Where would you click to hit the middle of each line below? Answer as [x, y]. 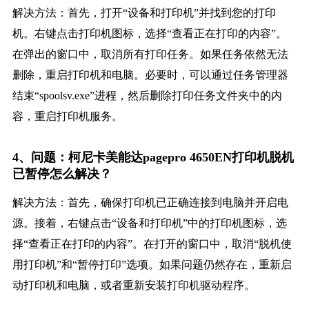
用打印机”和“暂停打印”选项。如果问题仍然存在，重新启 [152, 265]
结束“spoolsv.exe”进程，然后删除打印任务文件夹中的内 [147, 96]
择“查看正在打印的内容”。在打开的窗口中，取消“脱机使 [152, 244]
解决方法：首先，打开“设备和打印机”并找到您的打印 [144, 13]
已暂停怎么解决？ [62, 174]
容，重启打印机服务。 [67, 117]
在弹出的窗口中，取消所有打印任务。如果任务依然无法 [150, 54]
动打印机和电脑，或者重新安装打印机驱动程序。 [133, 286]
